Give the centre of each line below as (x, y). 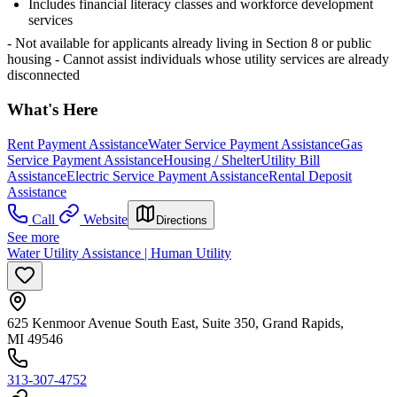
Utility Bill (290, 160)
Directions (182, 220)
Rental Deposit (310, 175)
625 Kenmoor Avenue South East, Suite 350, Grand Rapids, (175, 323)
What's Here (52, 109)
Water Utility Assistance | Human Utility (119, 253)
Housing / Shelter (212, 160)
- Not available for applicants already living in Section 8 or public (189, 43)
